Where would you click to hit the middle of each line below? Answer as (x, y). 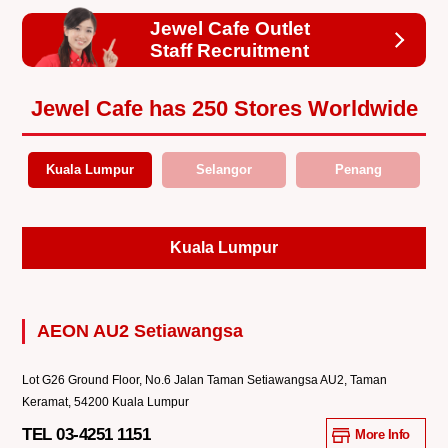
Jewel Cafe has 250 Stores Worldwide (224, 109)
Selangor (224, 170)
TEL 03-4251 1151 (86, 435)
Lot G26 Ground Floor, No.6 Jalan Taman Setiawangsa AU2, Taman (205, 380)
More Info (382, 435)
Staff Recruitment (230, 51)
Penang (358, 170)
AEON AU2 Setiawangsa (140, 331)
